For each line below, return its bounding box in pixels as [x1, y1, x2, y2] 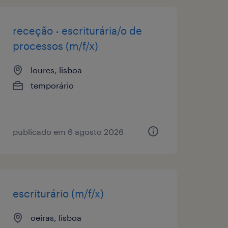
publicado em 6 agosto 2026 [12, 126, 124, 136]
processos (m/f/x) [12, 39, 98, 52]
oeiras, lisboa [30, 212, 81, 222]
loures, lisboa [30, 65, 82, 75]
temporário [30, 80, 74, 90]
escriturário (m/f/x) [12, 187, 104, 199]
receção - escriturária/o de [12, 24, 142, 37]
